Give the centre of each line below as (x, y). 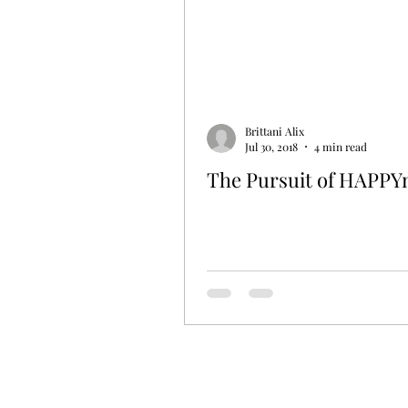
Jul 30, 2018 (271, 147)
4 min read (341, 147)
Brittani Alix (275, 131)
